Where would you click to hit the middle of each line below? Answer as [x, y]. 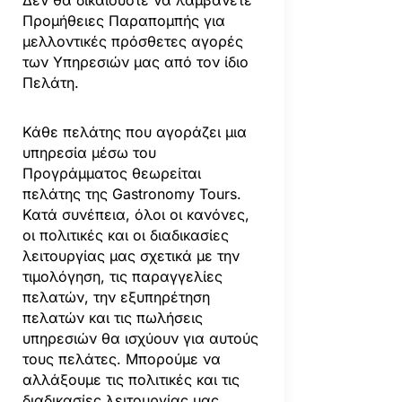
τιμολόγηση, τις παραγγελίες [122, 276]
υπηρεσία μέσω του [89, 152]
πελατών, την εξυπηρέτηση [116, 297]
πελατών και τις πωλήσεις [112, 317]
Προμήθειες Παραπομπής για [123, 20]
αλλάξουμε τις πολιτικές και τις [131, 379]
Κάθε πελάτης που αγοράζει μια [134, 131]
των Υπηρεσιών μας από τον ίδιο [135, 61]
